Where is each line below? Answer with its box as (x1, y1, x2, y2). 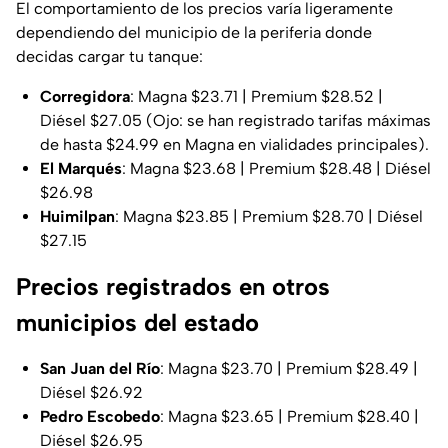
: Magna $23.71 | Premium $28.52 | (130, 87, 383, 107)
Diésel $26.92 (40, 383, 143, 403)
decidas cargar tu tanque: (16, 47, 203, 67)
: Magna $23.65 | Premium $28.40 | (160, 407, 419, 427)
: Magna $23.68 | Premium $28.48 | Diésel (122, 159, 431, 179)
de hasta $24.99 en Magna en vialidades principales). (40, 135, 429, 155)
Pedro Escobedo (40, 407, 160, 427)
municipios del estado (16, 308, 259, 338)
